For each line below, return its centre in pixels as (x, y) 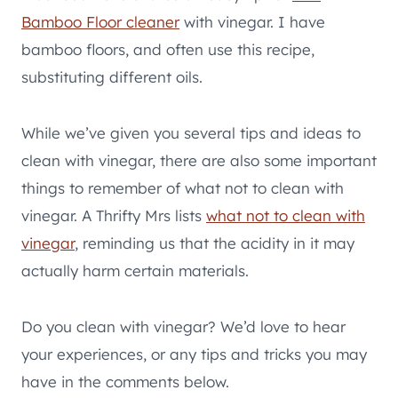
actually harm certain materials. (135, 270)
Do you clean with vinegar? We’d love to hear (183, 326)
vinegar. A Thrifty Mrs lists (114, 215)
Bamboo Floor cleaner (100, 21)
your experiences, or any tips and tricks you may (194, 354)
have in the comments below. (125, 381)
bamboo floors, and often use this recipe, (168, 49)
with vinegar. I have (252, 21)
